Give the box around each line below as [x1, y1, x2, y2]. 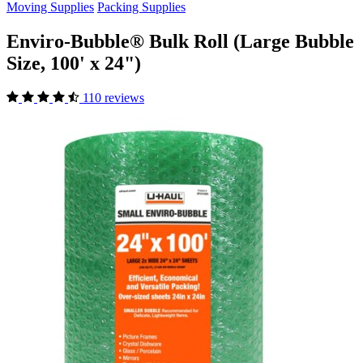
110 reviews [83, 90, 144, 105]
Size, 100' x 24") [6, 52, 141, 74]
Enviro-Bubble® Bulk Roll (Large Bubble [6, 30, 354, 52]
